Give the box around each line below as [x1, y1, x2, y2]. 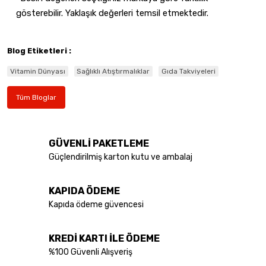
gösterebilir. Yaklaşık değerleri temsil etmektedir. [16, 7, 216, 18]
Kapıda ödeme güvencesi [49, 199, 144, 210]
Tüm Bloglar [16, 93, 56, 102]
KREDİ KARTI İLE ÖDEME [49, 233, 160, 245]
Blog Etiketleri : [7, 46, 71, 55]
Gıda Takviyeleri [161, 66, 216, 75]
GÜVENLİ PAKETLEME [49, 138, 149, 150]
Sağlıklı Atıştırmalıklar [77, 66, 150, 75]
